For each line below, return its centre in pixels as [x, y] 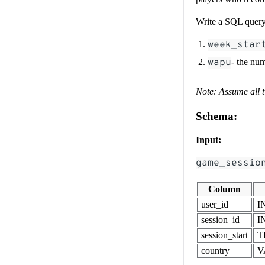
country [215, 250]
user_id [215, 204]
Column [224, 189]
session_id [220, 219]
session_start [224, 235]
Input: [209, 140]
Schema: [216, 116]
